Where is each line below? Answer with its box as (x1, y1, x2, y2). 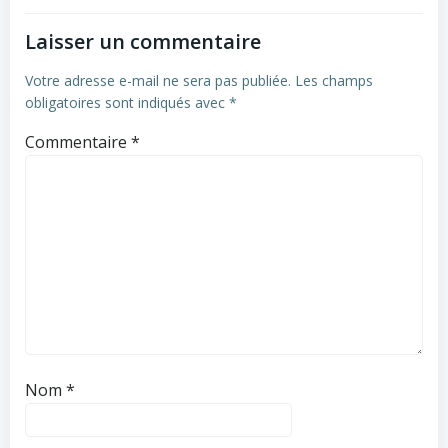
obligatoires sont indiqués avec (25, 93, 229, 112)
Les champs (295, 71, 373, 90)
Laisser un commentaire (25, 28, 261, 55)
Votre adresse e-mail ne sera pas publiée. (25, 71, 291, 90)
